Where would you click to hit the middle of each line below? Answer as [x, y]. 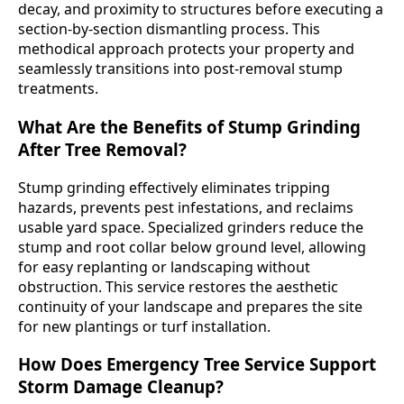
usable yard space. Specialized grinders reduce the [191, 227]
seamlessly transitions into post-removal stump [180, 69]
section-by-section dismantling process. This [169, 29]
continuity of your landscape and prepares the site [190, 306]
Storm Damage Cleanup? [121, 387]
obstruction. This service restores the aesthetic [178, 286]
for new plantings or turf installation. [144, 326]
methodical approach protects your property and [186, 49]
